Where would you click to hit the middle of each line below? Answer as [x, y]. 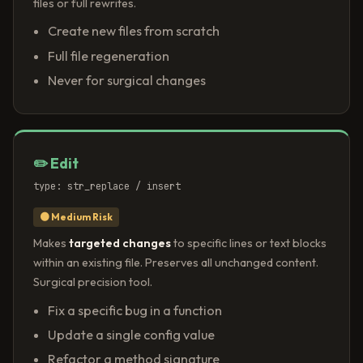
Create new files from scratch [133, 31]
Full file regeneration [108, 56]
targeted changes [120, 243]
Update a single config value [131, 335]
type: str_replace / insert [107, 187]
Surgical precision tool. [93, 282]
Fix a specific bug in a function [135, 310]
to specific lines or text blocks [249, 243]
